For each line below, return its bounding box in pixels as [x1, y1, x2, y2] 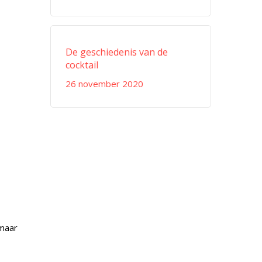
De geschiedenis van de [65, 46, 168, 58]
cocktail [65, 58, 99, 71]
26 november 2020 [65, 78, 144, 89]
